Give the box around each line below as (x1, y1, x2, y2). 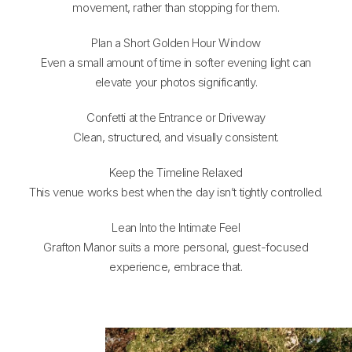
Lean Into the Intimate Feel (112, 219, 240, 235)
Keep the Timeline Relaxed (109, 164, 243, 180)
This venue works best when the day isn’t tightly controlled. (29, 184, 323, 200)
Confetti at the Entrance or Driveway (86, 109, 266, 125)
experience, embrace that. (109, 258, 243, 274)
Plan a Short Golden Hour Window (91, 35, 261, 50)
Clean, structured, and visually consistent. (73, 129, 279, 145)
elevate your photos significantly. (94, 74, 258, 90)
